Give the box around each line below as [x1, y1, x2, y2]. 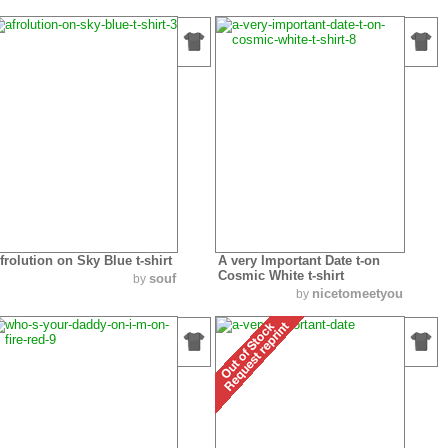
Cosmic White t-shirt [218, 267, 344, 283]
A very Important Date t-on [218, 252, 380, 268]
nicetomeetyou [312, 285, 403, 301]
